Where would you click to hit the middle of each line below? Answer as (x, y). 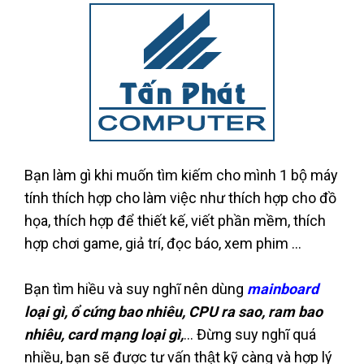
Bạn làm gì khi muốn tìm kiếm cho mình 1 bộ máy (181, 175)
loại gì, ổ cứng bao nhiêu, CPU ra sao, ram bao (173, 311)
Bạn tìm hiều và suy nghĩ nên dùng (136, 288)
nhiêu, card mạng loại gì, (104, 334)
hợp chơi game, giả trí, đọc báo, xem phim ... (163, 243)
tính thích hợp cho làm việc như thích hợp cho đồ (180, 197)
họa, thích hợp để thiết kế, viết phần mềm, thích (175, 220)
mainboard (283, 288)
